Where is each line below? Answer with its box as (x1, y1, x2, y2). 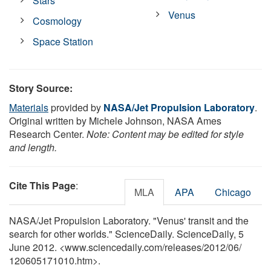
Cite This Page (9, 178, 76, 192)
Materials (9, 100, 48, 114)
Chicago (215, 184, 251, 199)
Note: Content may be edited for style (87, 126, 244, 141)
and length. (9, 140, 57, 154)
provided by (48, 100, 103, 114)
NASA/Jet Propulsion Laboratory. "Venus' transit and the (9, 213, 249, 227)
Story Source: (9, 80, 73, 95)
